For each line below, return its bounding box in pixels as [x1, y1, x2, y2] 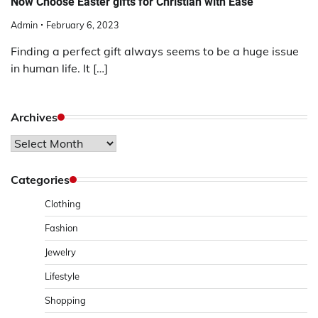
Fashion [45, 221, 78, 234]
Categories [11, 172, 70, 187]
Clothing [45, 197, 81, 209]
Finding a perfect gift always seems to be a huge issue [11, 43, 299, 58]
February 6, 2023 [46, 18, 119, 31]
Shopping [45, 294, 86, 306]
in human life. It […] [11, 60, 108, 75]
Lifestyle [45, 270, 79, 282]
